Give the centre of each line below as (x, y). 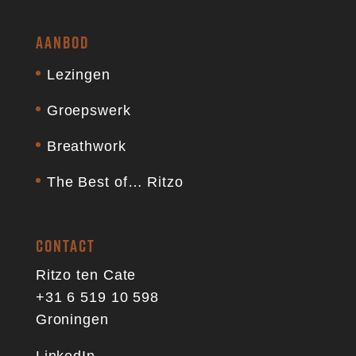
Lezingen (78, 75)
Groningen (72, 320)
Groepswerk (89, 111)
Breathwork (86, 147)
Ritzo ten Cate (86, 275)
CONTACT (66, 246)
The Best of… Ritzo (115, 182)
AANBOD (62, 43)
